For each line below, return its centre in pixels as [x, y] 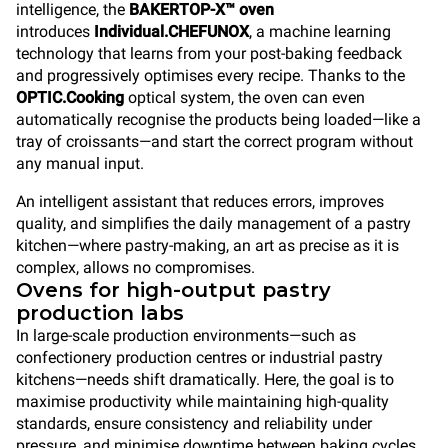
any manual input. [80, 163]
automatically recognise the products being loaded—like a [218, 119]
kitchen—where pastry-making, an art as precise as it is [207, 245]
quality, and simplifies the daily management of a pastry [213, 223]
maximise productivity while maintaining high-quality [202, 401]
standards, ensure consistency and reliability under [194, 423]
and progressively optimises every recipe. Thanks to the [210, 75]
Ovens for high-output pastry [173, 290]
